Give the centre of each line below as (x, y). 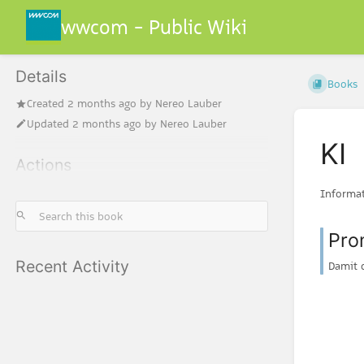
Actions (43, 165)
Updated (50, 123)
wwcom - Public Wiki (154, 27)
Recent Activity (72, 266)
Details (41, 77)
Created (47, 104)
